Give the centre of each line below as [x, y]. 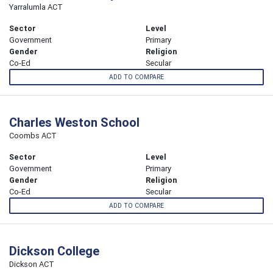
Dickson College [54, 251]
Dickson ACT [32, 264]
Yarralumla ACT [36, 7]
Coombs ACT [33, 136]
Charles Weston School [74, 122]
